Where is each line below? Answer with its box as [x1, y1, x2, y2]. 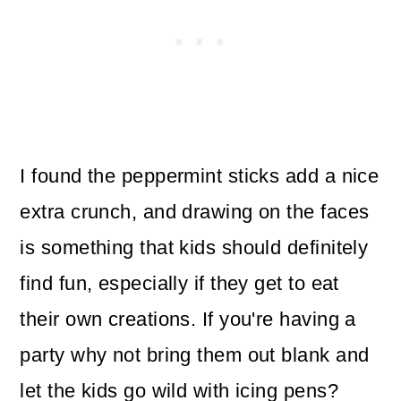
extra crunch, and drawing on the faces [20, 200, 370, 224]
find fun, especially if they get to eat [20, 272, 339, 295]
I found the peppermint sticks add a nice [20, 165, 380, 188]
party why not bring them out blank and [20, 344, 370, 367]
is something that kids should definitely [20, 236, 369, 260]
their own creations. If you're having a [20, 308, 356, 331]
